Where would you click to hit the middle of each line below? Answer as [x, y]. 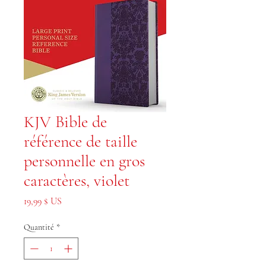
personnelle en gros [84, 161]
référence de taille [80, 141]
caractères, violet [77, 180]
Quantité [39, 227]
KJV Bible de [65, 122]
